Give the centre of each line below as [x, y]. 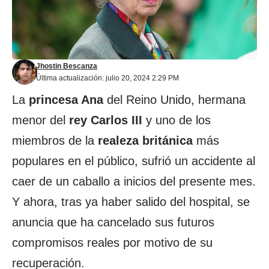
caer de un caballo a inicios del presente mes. [134, 181]
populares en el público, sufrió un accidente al [134, 161]
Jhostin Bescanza [67, 66]
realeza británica [145, 141]
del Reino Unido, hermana [174, 100]
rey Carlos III [106, 120]
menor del [41, 120]
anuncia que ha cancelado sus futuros [113, 222]
